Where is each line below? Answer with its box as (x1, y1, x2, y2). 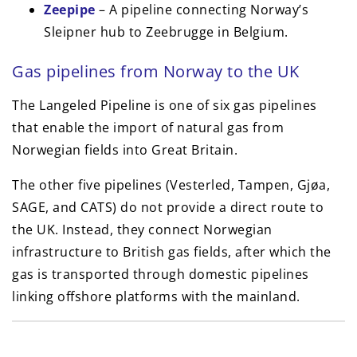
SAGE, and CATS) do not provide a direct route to (12, 198, 324, 217)
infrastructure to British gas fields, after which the (12, 243, 331, 261)
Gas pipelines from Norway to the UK (12, 61, 300, 83)
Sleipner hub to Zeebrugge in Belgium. (44, 23, 288, 41)
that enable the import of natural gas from (12, 119, 284, 137)
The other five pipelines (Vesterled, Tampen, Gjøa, (12, 176, 330, 194)
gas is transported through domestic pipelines (12, 265, 309, 284)
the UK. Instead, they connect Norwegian (12, 221, 273, 239)
